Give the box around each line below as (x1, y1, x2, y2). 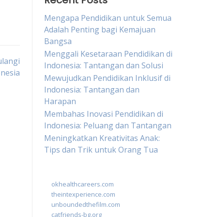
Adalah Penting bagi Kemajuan (44, 24, 155, 35)
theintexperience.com (51, 190, 115, 199)
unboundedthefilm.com (51, 200, 120, 209)
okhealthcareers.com (51, 180, 114, 188)
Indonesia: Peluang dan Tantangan (44, 120, 171, 131)
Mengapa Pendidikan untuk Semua (44, 13, 171, 23)
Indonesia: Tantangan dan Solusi (44, 60, 163, 71)
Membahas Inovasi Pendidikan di (44, 108, 163, 119)
